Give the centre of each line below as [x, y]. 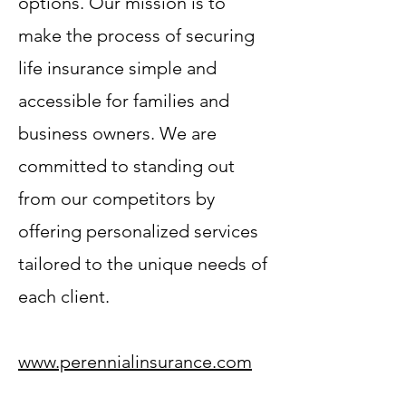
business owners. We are [117, 133]
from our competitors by [116, 198]
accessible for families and [124, 101]
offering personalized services [138, 231]
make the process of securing [136, 35]
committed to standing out [126, 166]
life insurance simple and [117, 68]
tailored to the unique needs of [143, 264]
